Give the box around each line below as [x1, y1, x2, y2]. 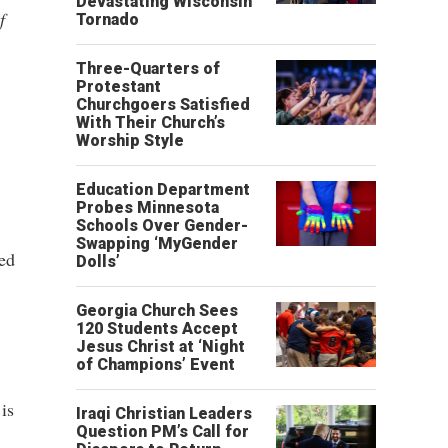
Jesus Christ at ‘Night [76, 337, 245, 356]
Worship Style [76, 131, 184, 150]
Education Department [76, 180, 250, 199]
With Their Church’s [76, 113, 225, 132]
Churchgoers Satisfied [76, 95, 250, 114]
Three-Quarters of [76, 59, 220, 78]
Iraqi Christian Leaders [76, 404, 252, 423]
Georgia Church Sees [76, 301, 238, 320]
